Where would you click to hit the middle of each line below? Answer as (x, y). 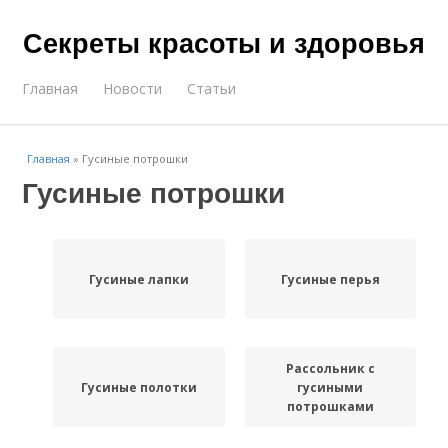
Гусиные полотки (138, 387)
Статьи (212, 88)
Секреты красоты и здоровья (224, 42)
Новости (133, 88)
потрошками (330, 406)
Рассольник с (330, 368)
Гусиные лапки (138, 279)
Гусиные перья (330, 279)
